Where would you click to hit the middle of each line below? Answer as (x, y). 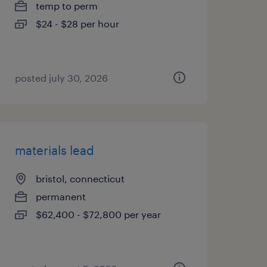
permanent (60, 196)
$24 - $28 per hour (77, 24)
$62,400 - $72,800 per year (98, 214)
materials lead (54, 150)
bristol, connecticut (80, 178)
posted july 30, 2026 (61, 78)
